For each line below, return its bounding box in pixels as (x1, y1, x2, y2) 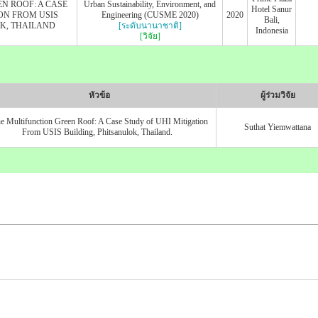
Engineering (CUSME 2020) (101, 9, 199, 20)
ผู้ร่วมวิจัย (260, 89, 295, 100)
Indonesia (255, 25, 288, 35)
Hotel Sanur (251, 4, 292, 14)
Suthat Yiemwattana (244, 121, 311, 132)
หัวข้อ (89, 89, 110, 100)
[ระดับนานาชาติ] (118, 20, 182, 31)
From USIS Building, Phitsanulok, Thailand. (22, 126, 177, 137)
